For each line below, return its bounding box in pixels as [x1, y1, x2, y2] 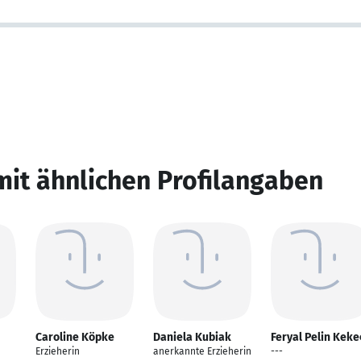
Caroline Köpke [35, 330, 114, 344]
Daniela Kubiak [153, 330, 231, 344]
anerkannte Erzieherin [153, 346, 251, 357]
